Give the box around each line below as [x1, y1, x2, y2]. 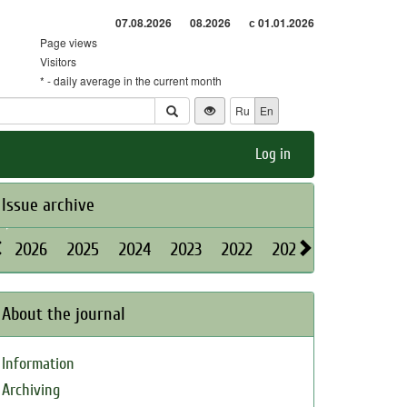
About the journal [2, 303, 125, 324]
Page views [40, 35, 97, 50]
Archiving [2, 381, 60, 400]
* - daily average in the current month [40, 73, 222, 88]
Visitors [40, 54, 76, 69]
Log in [255, 145, 291, 163]
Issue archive [2, 194, 94, 215]
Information [2, 354, 74, 373]
